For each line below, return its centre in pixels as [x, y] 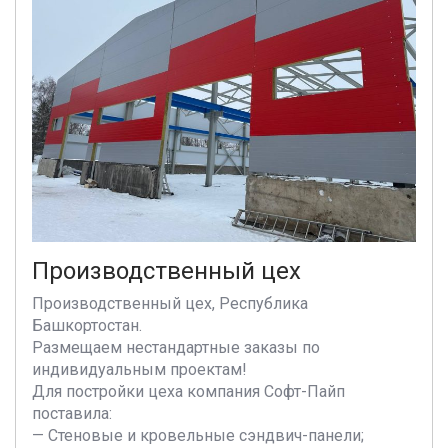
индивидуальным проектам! [139, 369]
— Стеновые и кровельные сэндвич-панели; [198, 435]
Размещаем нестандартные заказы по [176, 347]
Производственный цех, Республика [170, 303]
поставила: [72, 413]
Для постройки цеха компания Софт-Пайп [188, 391]
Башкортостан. [87, 325]
